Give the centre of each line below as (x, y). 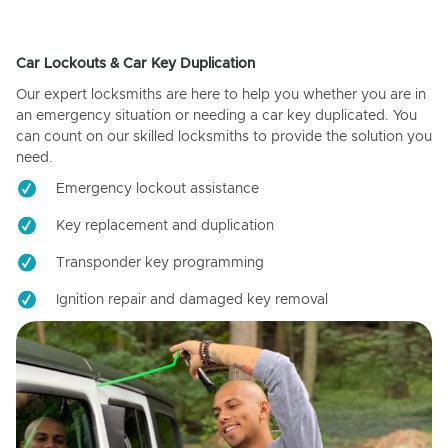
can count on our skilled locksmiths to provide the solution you (224, 136)
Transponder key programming (160, 262)
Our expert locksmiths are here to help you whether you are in (221, 94)
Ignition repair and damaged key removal (192, 299)
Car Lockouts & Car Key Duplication (135, 63)
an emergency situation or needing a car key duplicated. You (216, 115)
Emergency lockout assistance (157, 188)
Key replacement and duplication (165, 225)
